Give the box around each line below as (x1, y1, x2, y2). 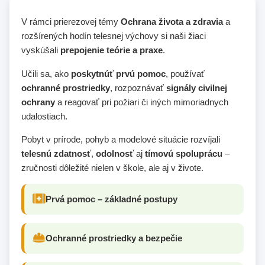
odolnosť (96, 148, 134, 159)
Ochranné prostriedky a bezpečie (46, 232, 182, 243)
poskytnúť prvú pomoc (71, 68, 166, 79)
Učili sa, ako (21, 68, 71, 79)
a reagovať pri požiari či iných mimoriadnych (55, 96, 228, 107)
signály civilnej (166, 82, 227, 93)
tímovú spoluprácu (145, 148, 222, 159)
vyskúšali (21, 45, 60, 56)
